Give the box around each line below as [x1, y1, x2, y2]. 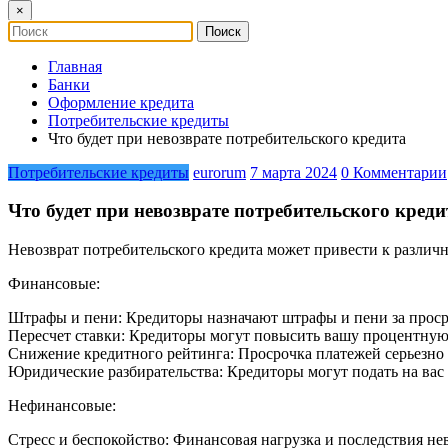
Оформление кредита [48, 93, 194, 111]
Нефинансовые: [8, 397, 116, 415]
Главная [48, 57, 102, 75]
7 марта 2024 [250, 163, 337, 181]
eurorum [193, 163, 246, 181]
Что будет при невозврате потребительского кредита [48, 129, 406, 147]
